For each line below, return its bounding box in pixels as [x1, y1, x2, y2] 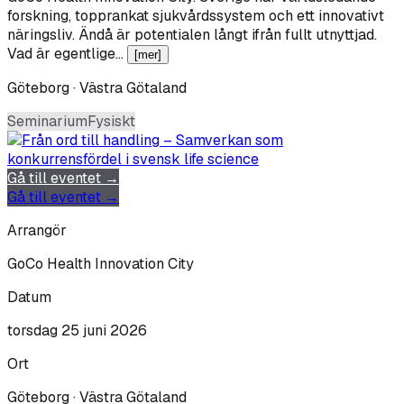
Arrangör [7, 221, 67, 241]
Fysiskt [87, 112, 135, 132]
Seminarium [7, 112, 87, 132]
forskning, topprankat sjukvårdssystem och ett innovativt [7, 6, 384, 26]
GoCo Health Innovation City [7, 254, 194, 274]
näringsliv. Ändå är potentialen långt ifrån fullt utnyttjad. [7, 25, 377, 45]
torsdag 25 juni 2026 [7, 321, 147, 341]
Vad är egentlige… [7, 44, 127, 64]
